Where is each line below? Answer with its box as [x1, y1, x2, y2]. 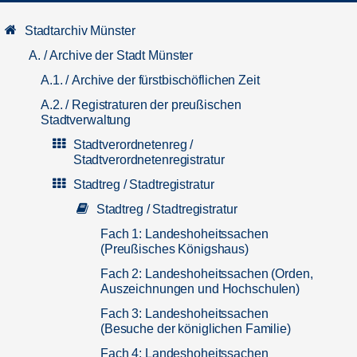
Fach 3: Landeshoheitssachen [100, 307, 269, 320]
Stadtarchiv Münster [24, 24, 135, 37]
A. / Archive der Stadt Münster [29, 49, 194, 62]
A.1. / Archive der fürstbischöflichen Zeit [41, 73, 260, 87]
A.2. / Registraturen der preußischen [41, 98, 241, 112]
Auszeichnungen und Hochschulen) [100, 282, 300, 296]
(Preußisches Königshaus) [100, 242, 249, 256]
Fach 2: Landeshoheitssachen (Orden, [100, 267, 313, 280]
